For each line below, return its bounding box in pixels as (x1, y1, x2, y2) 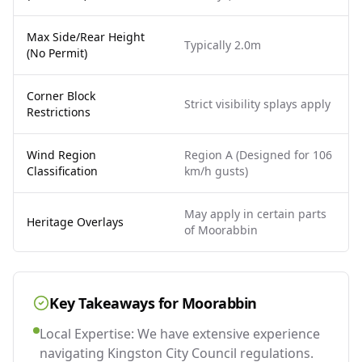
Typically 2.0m (184, 36, 261, 53)
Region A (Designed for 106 (184, 146, 332, 162)
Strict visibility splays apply (184, 95, 330, 112)
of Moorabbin (184, 221, 258, 238)
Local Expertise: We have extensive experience (40, 324, 320, 343)
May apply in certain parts (184, 205, 326, 221)
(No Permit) (27, 44, 87, 61)
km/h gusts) (184, 162, 248, 179)
